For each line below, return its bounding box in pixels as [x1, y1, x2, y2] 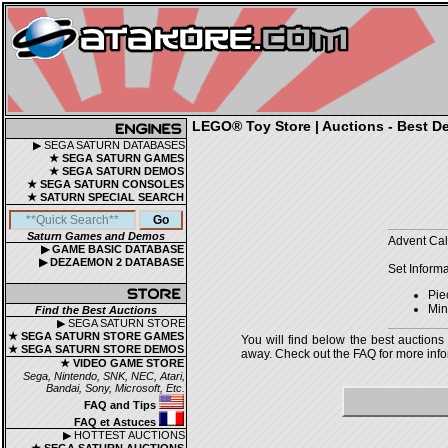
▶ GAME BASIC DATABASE [41, 243, 184, 255]
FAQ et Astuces [74, 416, 159, 428]
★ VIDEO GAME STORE [60, 357, 184, 369]
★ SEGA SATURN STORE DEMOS [8, 343, 184, 355]
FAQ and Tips [84, 399, 159, 411]
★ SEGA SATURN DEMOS [49, 165, 184, 177]
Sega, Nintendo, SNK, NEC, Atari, [23, 370, 185, 382]
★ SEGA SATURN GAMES [49, 152, 184, 164]
